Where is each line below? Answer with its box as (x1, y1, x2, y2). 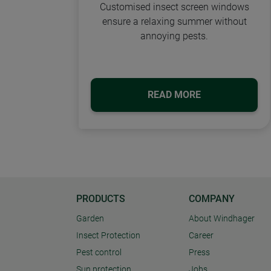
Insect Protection (76, 230, 140, 241)
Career (189, 230, 214, 241)
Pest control (76, 247, 122, 258)
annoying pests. (140, 30, 208, 42)
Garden (76, 214, 104, 224)
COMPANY (189, 193, 235, 205)
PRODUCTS (76, 193, 125, 205)
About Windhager (189, 214, 255, 224)
